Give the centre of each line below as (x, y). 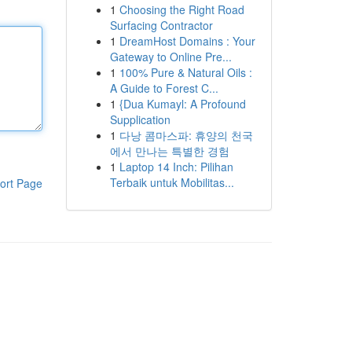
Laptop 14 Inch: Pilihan (176, 167)
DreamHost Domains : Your (187, 41)
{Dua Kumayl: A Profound (182, 104)
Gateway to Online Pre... (170, 57)
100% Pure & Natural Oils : (185, 72)
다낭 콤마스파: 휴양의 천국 (186, 135)
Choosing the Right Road (181, 9)
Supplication (140, 119)
